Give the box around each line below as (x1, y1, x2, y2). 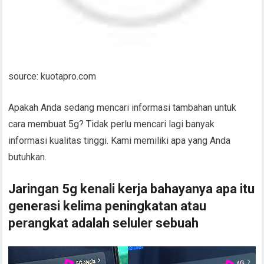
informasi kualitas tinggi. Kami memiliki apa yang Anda (8, 135, 231, 147)
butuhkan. (8, 151, 47, 163)
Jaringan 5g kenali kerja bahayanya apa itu (8, 181, 255, 197)
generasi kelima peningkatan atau (8, 199, 207, 214)
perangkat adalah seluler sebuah (8, 216, 199, 231)
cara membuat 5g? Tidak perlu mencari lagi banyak (8, 118, 215, 130)
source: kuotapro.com (8, 71, 97, 82)
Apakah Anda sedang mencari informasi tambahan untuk (8, 102, 237, 114)
